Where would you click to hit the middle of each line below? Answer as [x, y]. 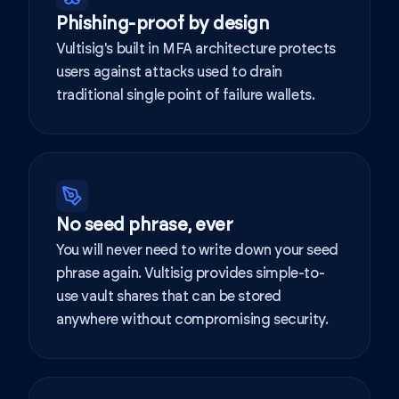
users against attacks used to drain [170, 72]
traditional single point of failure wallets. [186, 95]
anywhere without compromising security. [192, 320]
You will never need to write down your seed [197, 250]
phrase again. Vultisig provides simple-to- [191, 273]
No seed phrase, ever [144, 225]
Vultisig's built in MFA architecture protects [196, 49]
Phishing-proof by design [163, 24]
